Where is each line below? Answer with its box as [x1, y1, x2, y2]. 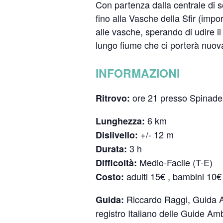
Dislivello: [96, 128, 138, 141]
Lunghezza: [96, 114, 145, 127]
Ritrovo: [96, 92, 130, 105]
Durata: [96, 142, 127, 155]
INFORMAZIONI [96, 65, 180, 81]
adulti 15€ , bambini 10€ [124, 170, 222, 183]
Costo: [96, 170, 124, 183]
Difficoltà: [96, 156, 137, 169]
